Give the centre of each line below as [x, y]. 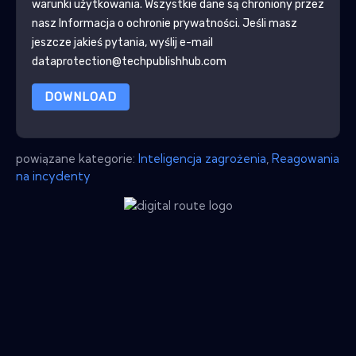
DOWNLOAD [80, 97]
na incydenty [53, 176]
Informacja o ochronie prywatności [148, 23]
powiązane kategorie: [77, 158]
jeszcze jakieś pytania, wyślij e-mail [122, 42]
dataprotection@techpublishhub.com [129, 61]
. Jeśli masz [267, 23]
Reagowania [306, 158]
